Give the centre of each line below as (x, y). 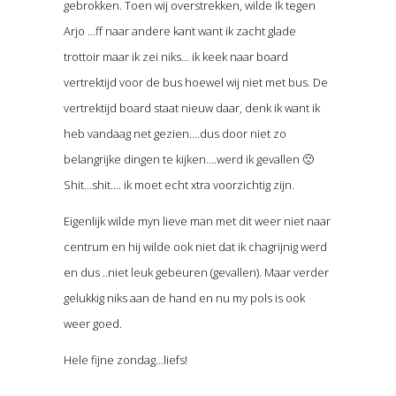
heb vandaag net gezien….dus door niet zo (175, 134)
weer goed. (92, 324)
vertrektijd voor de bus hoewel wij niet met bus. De (195, 83)
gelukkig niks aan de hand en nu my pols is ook (184, 298)
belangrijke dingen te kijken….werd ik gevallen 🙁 (188, 160)
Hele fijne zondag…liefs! (125, 360)
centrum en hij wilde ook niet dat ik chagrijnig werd (195, 247)
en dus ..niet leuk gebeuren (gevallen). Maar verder (196, 273)
